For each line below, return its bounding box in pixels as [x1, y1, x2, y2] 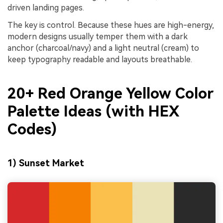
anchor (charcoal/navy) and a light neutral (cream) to [7, 43, 199, 53]
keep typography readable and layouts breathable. [7, 55, 192, 65]
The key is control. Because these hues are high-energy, [7, 20, 214, 30]
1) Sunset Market [7, 158, 84, 169]
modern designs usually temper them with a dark [7, 32, 188, 42]
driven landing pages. [7, 2, 84, 12]
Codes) [7, 120, 57, 138]
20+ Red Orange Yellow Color [7, 84, 214, 102]
